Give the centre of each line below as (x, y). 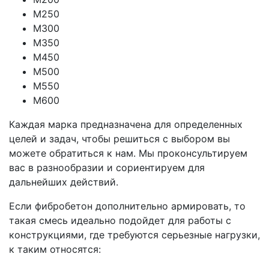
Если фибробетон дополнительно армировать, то (127, 206)
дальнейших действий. (64, 182)
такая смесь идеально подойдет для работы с (120, 220)
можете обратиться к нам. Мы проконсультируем (128, 153)
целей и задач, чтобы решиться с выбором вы (119, 138)
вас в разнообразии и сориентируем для (107, 167)
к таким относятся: (55, 249)
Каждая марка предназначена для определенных (126, 124)
